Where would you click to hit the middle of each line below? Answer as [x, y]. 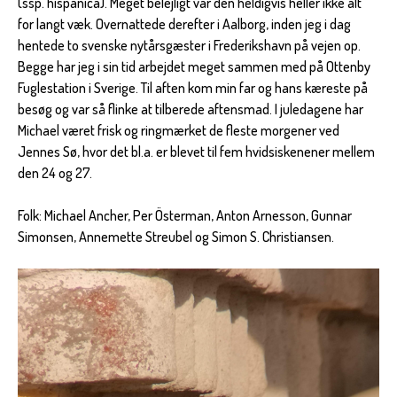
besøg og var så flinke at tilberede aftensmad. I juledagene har [191, 109]
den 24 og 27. [55, 173]
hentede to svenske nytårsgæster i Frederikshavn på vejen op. [189, 46]
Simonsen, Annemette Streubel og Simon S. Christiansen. [176, 237]
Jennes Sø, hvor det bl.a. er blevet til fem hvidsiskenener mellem [196, 152]
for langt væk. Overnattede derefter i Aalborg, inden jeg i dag [184, 24]
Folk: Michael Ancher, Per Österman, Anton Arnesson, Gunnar [185, 216]
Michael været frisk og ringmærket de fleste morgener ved [179, 131]
